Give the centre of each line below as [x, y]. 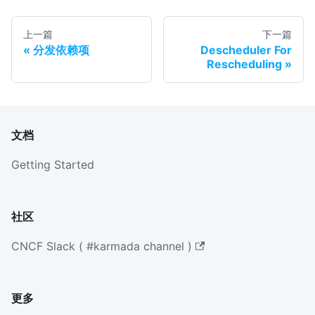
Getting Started [53, 165]
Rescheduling [244, 64]
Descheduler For [246, 50]
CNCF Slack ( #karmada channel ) [102, 246]
